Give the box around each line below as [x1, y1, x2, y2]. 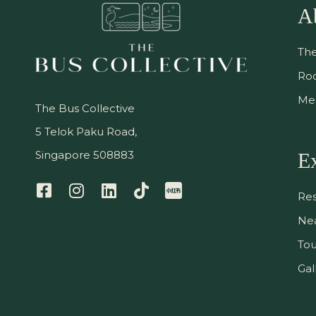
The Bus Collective [35, 101, 135, 115]
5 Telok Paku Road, [35, 124, 137, 138]
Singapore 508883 [35, 147, 134, 162]
